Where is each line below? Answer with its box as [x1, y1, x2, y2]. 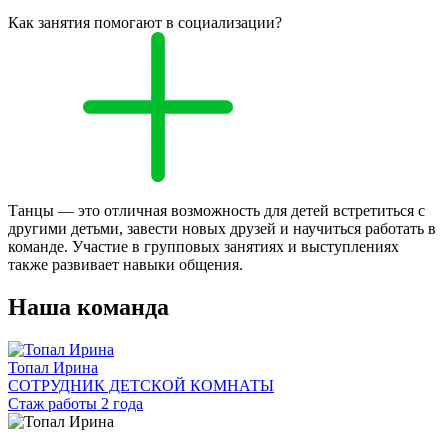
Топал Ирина [8, 359, 98, 376]
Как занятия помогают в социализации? [8, 14, 282, 32]
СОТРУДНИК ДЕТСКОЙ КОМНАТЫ [8, 377, 274, 394]
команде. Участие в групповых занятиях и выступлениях [8, 238, 399, 256]
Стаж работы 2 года [8, 395, 143, 412]
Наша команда [8, 294, 169, 321]
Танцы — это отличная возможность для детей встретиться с [8, 202, 425, 220]
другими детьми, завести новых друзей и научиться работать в [8, 220, 436, 238]
